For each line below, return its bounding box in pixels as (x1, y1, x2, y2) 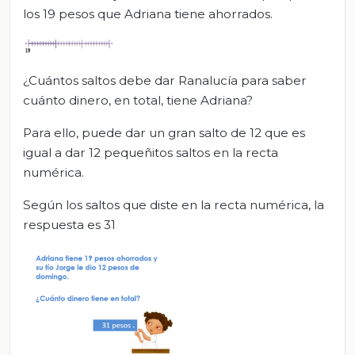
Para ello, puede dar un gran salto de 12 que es (23, 125, 305, 141)
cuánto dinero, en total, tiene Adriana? (23, 93, 253, 109)
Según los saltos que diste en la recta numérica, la (23, 197, 324, 213)
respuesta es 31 (23, 217, 116, 233)
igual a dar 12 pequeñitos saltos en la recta (23, 145, 278, 161)
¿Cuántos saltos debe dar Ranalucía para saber (23, 73, 307, 89)
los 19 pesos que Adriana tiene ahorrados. (23, 6, 273, 21)
